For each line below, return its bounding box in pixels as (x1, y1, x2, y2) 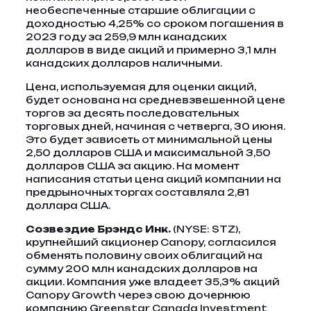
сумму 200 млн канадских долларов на (25, 263, 258, 274)
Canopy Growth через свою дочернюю (25, 289, 251, 301)
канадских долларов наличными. (25, 58, 222, 69)
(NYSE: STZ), (170, 224, 240, 235)
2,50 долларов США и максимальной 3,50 (25, 147, 271, 158)
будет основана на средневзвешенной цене (25, 94, 285, 106)
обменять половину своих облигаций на (25, 250, 262, 261)
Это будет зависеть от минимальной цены (25, 134, 272, 145)
